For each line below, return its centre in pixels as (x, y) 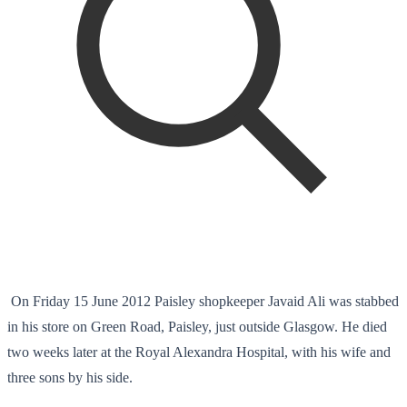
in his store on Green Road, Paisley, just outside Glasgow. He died (197, 326)
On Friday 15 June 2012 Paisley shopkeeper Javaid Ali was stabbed (203, 301)
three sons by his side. (70, 377)
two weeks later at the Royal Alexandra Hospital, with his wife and (199, 352)
